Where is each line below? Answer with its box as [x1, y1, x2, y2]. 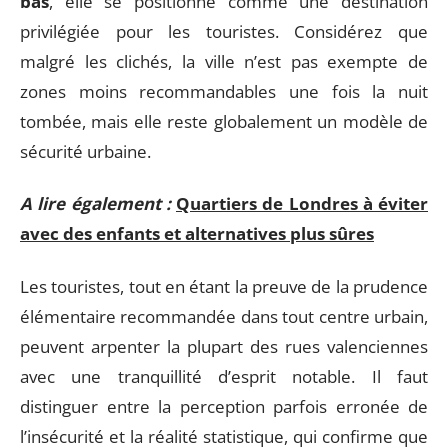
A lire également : [20, 192, 171, 215]
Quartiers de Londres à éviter [176, 192, 428, 215]
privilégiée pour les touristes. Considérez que [20, 19, 428, 43]
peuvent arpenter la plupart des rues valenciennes [20, 334, 428, 358]
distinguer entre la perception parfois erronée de [20, 394, 428, 418]
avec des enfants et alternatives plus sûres [20, 222, 374, 245]
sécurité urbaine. [20, 139, 151, 163]
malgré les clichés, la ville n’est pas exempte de [20, 49, 428, 73]
